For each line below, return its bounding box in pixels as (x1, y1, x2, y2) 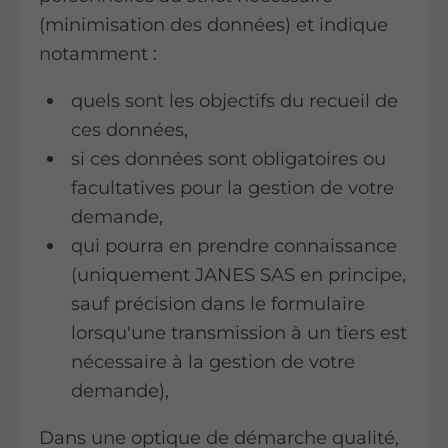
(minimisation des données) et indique (38, 12, 388, 36)
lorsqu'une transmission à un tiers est (71, 321, 408, 345)
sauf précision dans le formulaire (71, 292, 366, 316)
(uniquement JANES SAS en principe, (71, 263, 407, 287)
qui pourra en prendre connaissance (71, 234, 398, 258)
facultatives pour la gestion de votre (71, 176, 395, 200)
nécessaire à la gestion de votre (71, 350, 356, 374)
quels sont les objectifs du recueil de (71, 89, 399, 113)
